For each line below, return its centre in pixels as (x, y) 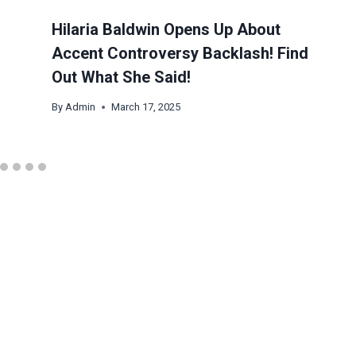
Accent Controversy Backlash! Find (180, 54)
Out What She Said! (121, 77)
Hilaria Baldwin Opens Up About (166, 30)
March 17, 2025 (146, 107)
